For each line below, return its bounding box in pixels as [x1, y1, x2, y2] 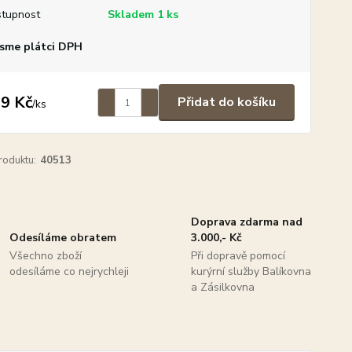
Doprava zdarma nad [190, 214, 302, 229]
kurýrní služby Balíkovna [190, 264, 311, 279]
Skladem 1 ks [107, 7, 178, 22]
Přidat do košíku [177, 93, 276, 111]
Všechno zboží [9, 248, 82, 263]
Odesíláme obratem [9, 230, 117, 245]
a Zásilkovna [190, 280, 255, 295]
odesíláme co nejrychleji [9, 264, 130, 279]
